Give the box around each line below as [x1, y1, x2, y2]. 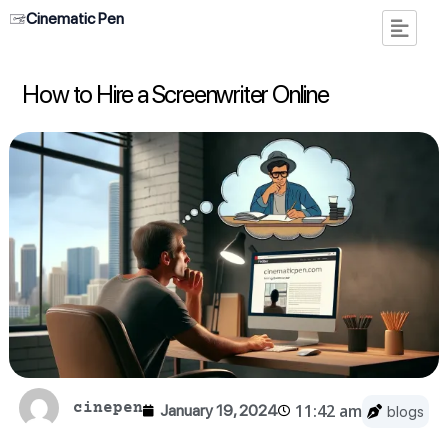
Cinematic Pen [26, 9, 124, 28]
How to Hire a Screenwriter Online [22, 79, 329, 110]
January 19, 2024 [159, 401, 278, 421]
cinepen [72, 398, 143, 417]
